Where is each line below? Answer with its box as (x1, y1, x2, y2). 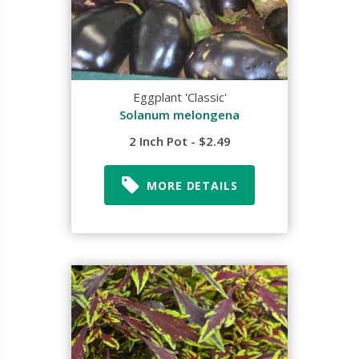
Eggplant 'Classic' (132, 89, 227, 105)
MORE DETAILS (147, 177, 238, 193)
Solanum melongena (119, 107, 240, 123)
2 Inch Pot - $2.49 (128, 133, 231, 149)
